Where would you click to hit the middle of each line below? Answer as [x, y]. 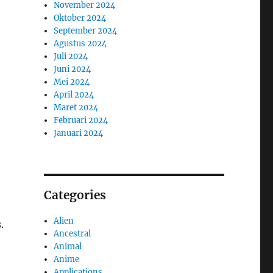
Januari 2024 [79, 133]
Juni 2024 [73, 69]
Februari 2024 [81, 120]
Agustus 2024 [80, 43]
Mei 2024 [72, 82]
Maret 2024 [76, 107]
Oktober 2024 [80, 18]
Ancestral [73, 233]
